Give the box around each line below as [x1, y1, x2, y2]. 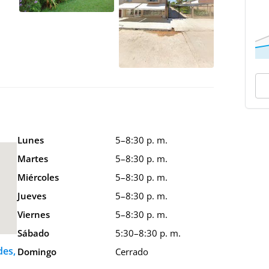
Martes [17, 153, 48, 165]
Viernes [17, 208, 50, 221]
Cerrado [115, 246, 148, 258]
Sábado [17, 227, 49, 240]
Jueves [17, 190, 46, 202]
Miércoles [17, 171, 59, 184]
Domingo [17, 246, 56, 258]
